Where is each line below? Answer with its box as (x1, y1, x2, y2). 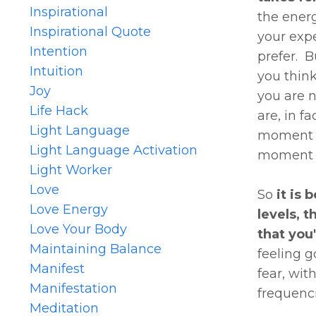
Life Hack (30, 102, 88, 119)
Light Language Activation (30, 142, 197, 158)
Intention (30, 43, 87, 59)
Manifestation (30, 280, 117, 296)
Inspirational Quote (30, 23, 151, 39)
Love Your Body (30, 221, 127, 237)
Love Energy (30, 201, 108, 217)
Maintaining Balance (30, 241, 162, 257)
